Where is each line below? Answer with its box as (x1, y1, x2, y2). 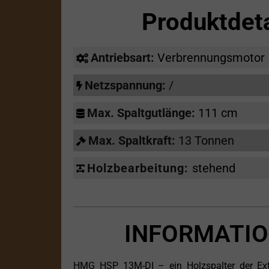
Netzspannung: (85, 78, 169, 93)
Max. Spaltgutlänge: (87, 106, 198, 121)
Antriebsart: (91, 50, 157, 65)
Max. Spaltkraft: (88, 133, 178, 148)
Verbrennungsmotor (157, 50, 265, 65)
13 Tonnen (178, 133, 234, 148)
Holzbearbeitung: (87, 161, 192, 176)
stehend (192, 161, 235, 176)
